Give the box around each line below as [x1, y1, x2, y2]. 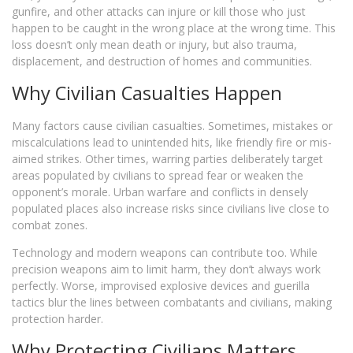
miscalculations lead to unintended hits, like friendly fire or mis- [12, 135, 332, 150]
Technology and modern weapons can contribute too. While [12, 245, 318, 260]
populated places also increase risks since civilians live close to [12, 201, 329, 216]
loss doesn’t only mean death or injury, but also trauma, [12, 37, 297, 52]
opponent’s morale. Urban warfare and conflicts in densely [12, 184, 308, 199]
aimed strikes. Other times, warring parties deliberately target [12, 151, 323, 166]
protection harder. [12, 311, 103, 326]
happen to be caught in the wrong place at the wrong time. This [12, 20, 336, 35]
